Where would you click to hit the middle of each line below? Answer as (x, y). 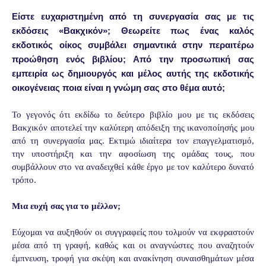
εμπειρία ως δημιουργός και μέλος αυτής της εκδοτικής (133, 73)
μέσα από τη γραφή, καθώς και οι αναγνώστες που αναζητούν (133, 245)
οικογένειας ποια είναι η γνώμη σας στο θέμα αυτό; (118, 87)
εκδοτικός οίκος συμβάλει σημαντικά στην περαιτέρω (133, 45)
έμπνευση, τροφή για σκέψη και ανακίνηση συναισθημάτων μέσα (133, 258)
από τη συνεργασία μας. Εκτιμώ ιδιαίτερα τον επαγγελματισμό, (133, 140)
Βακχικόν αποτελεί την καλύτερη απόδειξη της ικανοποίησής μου (133, 127)
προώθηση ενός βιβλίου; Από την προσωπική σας (133, 59)
